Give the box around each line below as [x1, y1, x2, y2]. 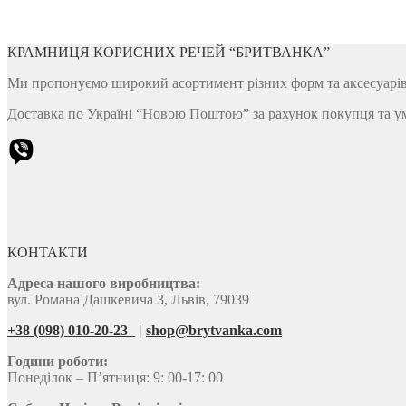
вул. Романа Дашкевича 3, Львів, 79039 [7, 292, 249, 308]
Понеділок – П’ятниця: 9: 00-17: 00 [7, 370, 223, 386]
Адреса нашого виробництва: [7, 275, 200, 292]
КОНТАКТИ [7, 245, 88, 261]
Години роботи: [7, 353, 108, 370]
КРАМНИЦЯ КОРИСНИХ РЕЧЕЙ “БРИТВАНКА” [7, 44, 330, 61]
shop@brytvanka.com [146, 323, 282, 339]
